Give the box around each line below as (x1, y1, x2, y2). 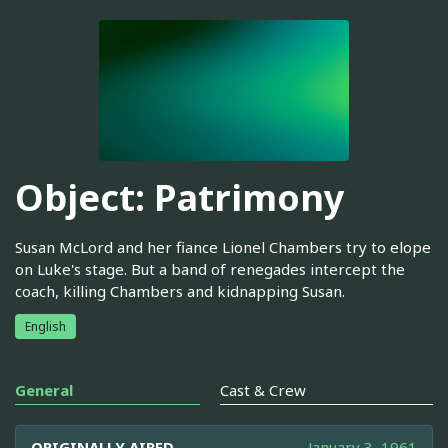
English (25, 317, 66, 335)
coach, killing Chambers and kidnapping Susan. (15, 280, 345, 301)
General (15, 379, 73, 400)
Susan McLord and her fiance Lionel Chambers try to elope (15, 236, 431, 257)
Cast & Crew (220, 379, 306, 400)
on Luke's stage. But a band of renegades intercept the (15, 258, 405, 279)
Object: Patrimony (15, 173, 345, 223)
